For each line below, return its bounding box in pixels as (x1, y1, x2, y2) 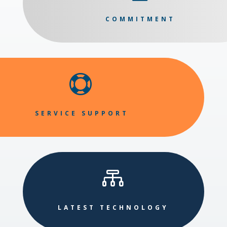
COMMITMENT (105, 15, 176, 24)
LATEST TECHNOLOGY (58, 203, 169, 212)
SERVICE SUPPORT (35, 109, 129, 118)
